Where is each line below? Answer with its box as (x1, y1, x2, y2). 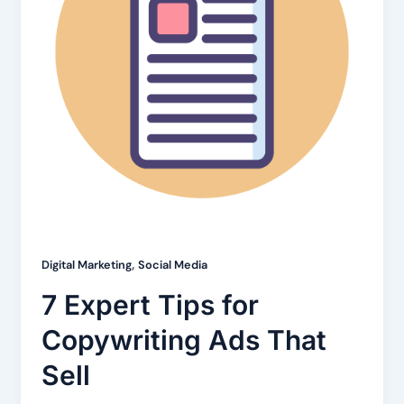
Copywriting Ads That (41, 324, 326, 356)
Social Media (137, 257, 207, 272)
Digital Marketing (41, 257, 132, 272)
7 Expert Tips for (41, 289, 259, 321)
